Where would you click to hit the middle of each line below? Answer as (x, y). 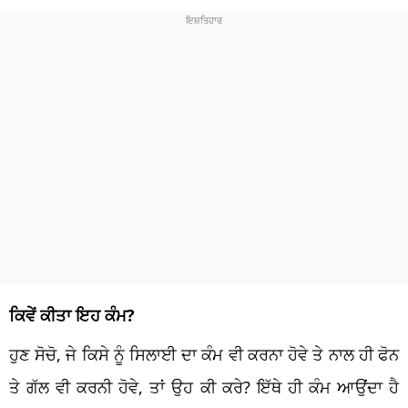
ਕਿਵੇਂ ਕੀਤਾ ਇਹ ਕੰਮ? (72, 315)
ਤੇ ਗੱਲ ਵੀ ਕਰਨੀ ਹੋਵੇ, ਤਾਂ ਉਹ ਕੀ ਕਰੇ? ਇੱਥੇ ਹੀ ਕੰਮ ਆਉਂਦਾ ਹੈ (204, 387)
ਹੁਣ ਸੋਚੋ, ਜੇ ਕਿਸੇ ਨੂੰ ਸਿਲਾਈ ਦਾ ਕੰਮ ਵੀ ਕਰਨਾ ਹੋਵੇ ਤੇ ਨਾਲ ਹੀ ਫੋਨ (204, 354)
